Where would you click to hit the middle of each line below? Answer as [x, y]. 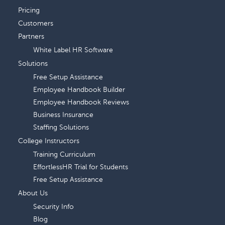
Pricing [29, 11]
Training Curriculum [64, 155]
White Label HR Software [73, 50]
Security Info [53, 207]
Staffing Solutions [61, 128]
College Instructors [48, 141]
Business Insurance [63, 115]
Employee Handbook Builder [79, 90]
